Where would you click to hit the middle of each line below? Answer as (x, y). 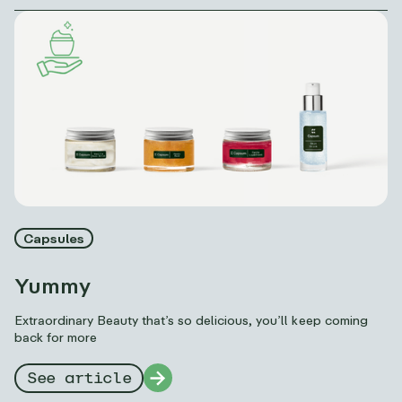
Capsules (54, 238)
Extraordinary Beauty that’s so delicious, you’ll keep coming (191, 319)
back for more (56, 336)
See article (79, 379)
